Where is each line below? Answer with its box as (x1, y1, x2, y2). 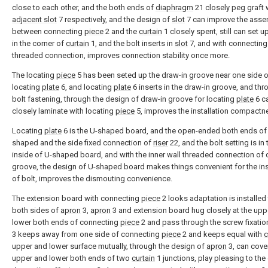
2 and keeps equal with (181, 230, 264, 239)
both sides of (12, 206, 60, 215)
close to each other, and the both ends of (12, 3, 156, 12)
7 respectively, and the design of (57, 15, 172, 24)
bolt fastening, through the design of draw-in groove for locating (12, 95, 236, 103)
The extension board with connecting (12, 194, 141, 203)
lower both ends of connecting (12, 218, 120, 227)
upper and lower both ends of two (12, 254, 132, 263)
